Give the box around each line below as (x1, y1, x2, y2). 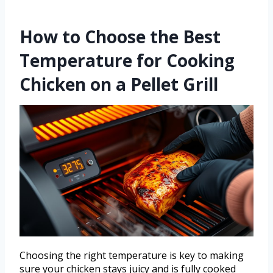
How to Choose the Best (19, 25, 221, 49)
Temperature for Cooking (19, 49, 235, 73)
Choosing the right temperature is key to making (19, 249, 244, 263)
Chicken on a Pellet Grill (19, 73, 218, 96)
